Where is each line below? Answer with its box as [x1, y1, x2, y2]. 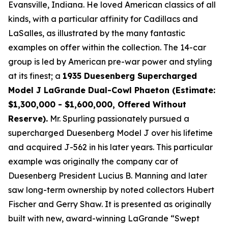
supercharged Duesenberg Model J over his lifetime [8, 128, 213, 138]
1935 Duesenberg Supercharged [63, 71, 197, 81]
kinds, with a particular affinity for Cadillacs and [8, 14, 198, 24]
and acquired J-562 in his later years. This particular [8, 142, 213, 152]
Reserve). [8, 113, 48, 124]
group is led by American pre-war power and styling [8, 56, 212, 67]
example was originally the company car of [8, 156, 178, 166]
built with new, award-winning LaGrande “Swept [8, 213, 199, 223]
